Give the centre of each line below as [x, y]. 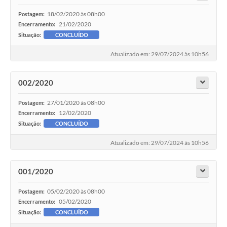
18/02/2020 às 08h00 [76, 14]
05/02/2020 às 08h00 [76, 192]
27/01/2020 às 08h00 [76, 103]
